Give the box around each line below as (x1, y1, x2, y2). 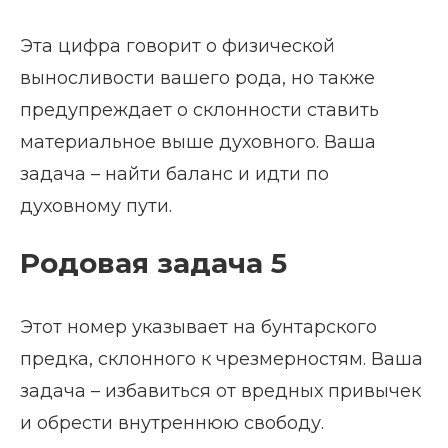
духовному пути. (20, 195, 172, 218)
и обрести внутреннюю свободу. (20, 412, 324, 435)
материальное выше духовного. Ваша (20, 131, 376, 154)
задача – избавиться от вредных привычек (20, 380, 421, 403)
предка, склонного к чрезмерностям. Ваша (20, 348, 423, 371)
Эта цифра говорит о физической (20, 35, 335, 58)
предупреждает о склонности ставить (20, 99, 379, 122)
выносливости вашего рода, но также (20, 67, 375, 90)
